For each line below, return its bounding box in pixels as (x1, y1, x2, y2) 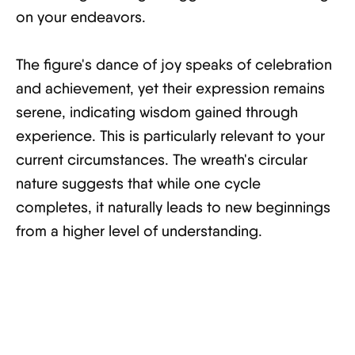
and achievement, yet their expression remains (16, 79, 325, 98)
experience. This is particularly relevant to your (16, 127, 325, 146)
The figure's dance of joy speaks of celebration (16, 55, 332, 74)
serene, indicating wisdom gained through (16, 103, 298, 122)
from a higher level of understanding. (16, 222, 262, 241)
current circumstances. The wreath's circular (16, 151, 307, 170)
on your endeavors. (16, 8, 146, 27)
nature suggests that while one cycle (16, 174, 261, 193)
